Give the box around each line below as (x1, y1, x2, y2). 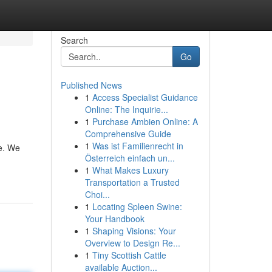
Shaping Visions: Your (92, 225, 176, 237)
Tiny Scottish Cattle (92, 249, 166, 261)
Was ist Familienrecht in (92, 140, 183, 152)
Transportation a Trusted (84, 176, 180, 188)
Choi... (84, 188, 110, 200)
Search (60, 34, 88, 46)
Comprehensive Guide (84, 127, 171, 140)
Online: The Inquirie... (84, 103, 168, 115)
